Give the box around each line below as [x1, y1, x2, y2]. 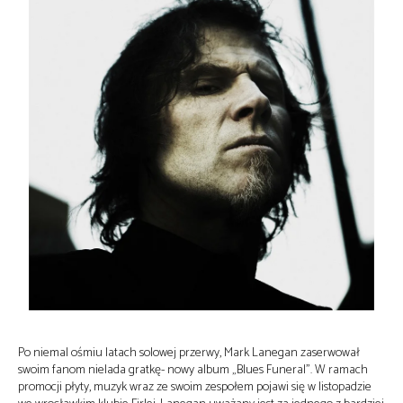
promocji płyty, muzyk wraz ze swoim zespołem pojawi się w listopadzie [18, 377, 372, 399]
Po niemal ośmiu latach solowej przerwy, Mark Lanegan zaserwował [18, 343, 360, 364]
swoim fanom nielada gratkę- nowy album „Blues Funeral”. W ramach [18, 360, 368, 381]
